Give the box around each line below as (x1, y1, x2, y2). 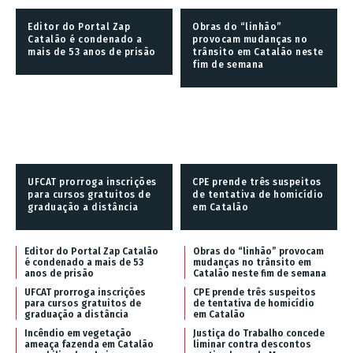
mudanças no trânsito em (193, 257, 311, 269)
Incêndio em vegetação (24, 328, 132, 340)
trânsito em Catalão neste (192, 46, 324, 58)
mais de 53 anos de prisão (28, 46, 156, 58)
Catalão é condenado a (28, 33, 143, 45)
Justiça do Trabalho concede (193, 328, 325, 340)
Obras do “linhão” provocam (193, 246, 324, 258)
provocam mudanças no (192, 33, 307, 45)
